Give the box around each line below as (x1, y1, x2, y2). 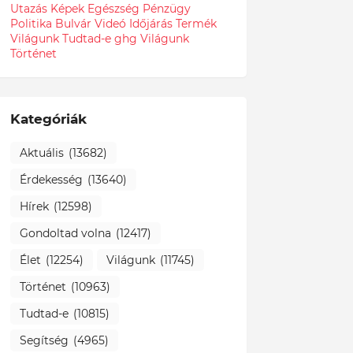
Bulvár (54, 17, 91, 31)
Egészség (87, 2, 139, 16)
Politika (9, 17, 52, 31)
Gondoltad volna (19, 225, 111, 240)
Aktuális (19, 145, 64, 160)
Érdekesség (19, 172, 83, 187)
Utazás (9, 2, 47, 16)
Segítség (19, 333, 69, 347)
